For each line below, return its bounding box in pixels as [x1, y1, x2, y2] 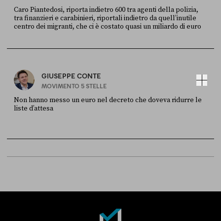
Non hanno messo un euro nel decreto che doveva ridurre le [14, 96, 202, 105]
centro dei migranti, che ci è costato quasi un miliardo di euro [14, 22, 201, 32]
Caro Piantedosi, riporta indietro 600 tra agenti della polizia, [14, 5, 198, 15]
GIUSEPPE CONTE [41, 71, 101, 80]
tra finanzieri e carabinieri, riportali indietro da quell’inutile [14, 14, 196, 23]
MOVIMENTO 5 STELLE [41, 81, 107, 90]
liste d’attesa [14, 104, 53, 113]
